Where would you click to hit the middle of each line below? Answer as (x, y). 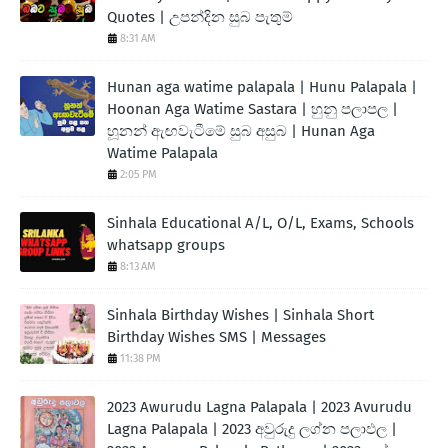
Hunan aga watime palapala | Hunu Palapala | (262, 87)
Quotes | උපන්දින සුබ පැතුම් (200, 17)
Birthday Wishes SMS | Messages (216, 337)
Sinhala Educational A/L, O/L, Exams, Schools (260, 223)
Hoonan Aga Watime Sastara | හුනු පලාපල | (252, 109)
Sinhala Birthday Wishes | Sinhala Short (240, 315)
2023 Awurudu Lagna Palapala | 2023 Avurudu (259, 407)
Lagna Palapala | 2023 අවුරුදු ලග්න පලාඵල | (252, 429)
